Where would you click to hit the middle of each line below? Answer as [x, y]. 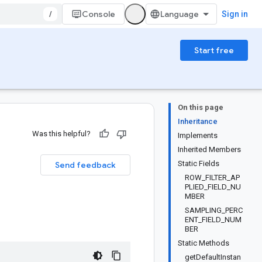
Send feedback [85, 165]
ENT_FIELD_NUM [213, 220]
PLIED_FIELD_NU [213, 187]
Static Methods [204, 243]
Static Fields [199, 163]
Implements [198, 135]
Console [99, 14]
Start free [214, 50]
